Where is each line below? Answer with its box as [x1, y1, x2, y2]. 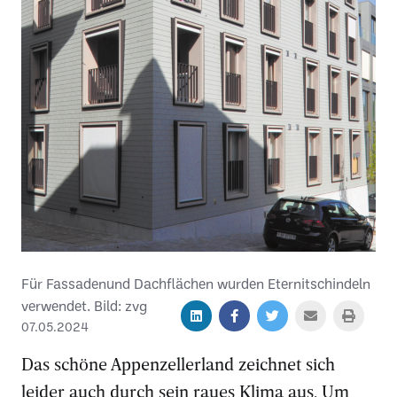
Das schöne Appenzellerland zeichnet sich [21, 353, 335, 374]
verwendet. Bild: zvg [21, 297, 147, 314]
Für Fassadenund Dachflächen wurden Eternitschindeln [21, 275, 370, 292]
